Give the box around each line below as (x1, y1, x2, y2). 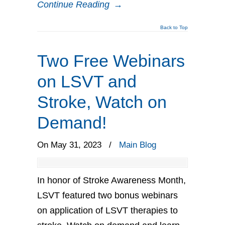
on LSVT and (37, 71, 137, 91)
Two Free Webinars (37, 51, 185, 70)
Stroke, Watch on (37, 92, 167, 111)
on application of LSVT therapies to (37, 205, 178, 215)
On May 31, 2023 (37, 140, 104, 150)
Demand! (37, 113, 106, 132)
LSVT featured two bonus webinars (37, 190, 178, 200)
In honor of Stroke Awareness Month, (37, 175, 186, 185)
